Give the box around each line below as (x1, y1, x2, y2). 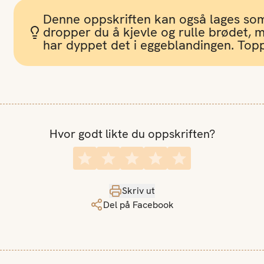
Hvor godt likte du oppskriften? (49, 126, 215, 141)
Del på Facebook (103, 199, 174, 212)
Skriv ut (122, 184, 155, 197)
